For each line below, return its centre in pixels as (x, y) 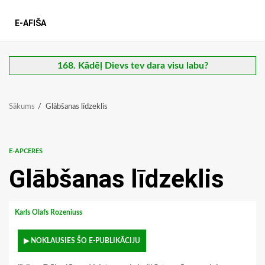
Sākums (22, 107)
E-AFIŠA (30, 23)
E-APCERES (26, 151)
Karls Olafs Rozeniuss (49, 213)
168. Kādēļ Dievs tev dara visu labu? (132, 66)
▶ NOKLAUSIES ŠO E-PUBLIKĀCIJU (82, 241)
